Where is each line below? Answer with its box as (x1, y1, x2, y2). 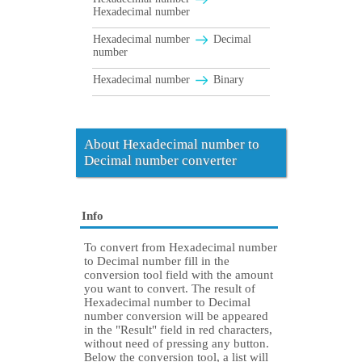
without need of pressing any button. (84, 337, 269, 351)
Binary (210, 74, 244, 86)
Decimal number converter (84, 153, 237, 169)
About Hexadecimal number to (84, 137, 259, 153)
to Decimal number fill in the (84, 255, 229, 268)
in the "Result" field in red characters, (84, 323, 272, 337)
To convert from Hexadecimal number (84, 241, 277, 255)
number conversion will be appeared (84, 309, 268, 323)
